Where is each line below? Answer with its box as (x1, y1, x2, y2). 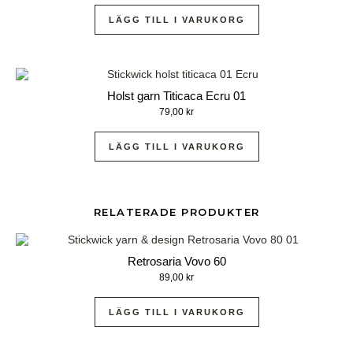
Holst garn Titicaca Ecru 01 (107, 88, 246, 102)
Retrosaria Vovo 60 (127, 254, 226, 268)
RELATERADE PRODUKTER (93, 205, 260, 218)
